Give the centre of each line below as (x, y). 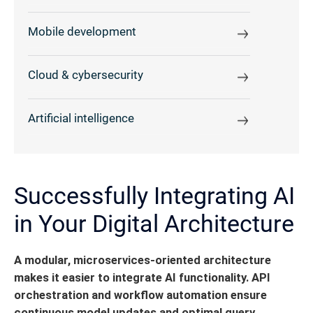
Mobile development (82, 32)
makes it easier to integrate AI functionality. (131, 277)
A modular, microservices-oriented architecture (143, 260)
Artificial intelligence (81, 119)
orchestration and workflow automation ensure (140, 295)
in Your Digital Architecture (154, 223)
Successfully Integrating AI (154, 195)
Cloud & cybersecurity (86, 75)
